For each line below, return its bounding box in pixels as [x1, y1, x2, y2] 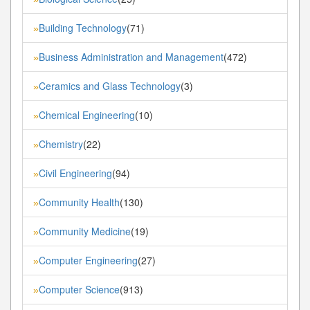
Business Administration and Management [39, 49, 224, 64]
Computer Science [39, 282, 120, 296]
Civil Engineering [39, 165, 112, 180]
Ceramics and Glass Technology [39, 78, 181, 93]
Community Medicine [39, 224, 131, 238]
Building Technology [39, 20, 127, 35]
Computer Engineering [39, 253, 138, 267]
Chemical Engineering [39, 107, 135, 122]
